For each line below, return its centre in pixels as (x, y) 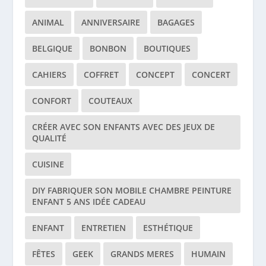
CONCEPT (156, 74)
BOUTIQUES (167, 48)
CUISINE (48, 164)
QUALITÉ (50, 138)
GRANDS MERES (142, 254)
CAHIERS (50, 74)
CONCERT (211, 74)
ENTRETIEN (104, 227)
